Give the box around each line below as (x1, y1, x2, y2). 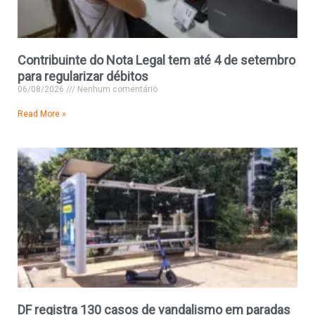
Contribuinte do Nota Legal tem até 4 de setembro (18, 52, 295, 67)
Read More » (18, 108, 66, 119)
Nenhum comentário (75, 84, 157, 94)
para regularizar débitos (18, 68, 148, 84)
